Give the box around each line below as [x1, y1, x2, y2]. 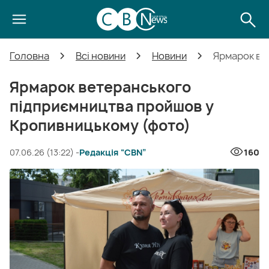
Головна [10, 49, 49, 62]
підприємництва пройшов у [10, 96, 214, 116]
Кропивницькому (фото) [10, 115, 190, 136]
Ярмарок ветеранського [10, 77, 191, 97]
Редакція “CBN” [79, 146, 147, 158]
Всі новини [76, 49, 125, 62]
